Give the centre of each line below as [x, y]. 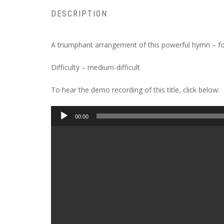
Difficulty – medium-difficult [95, 67]
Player [60, 124]
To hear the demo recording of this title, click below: [135, 90]
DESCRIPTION [79, 14]
